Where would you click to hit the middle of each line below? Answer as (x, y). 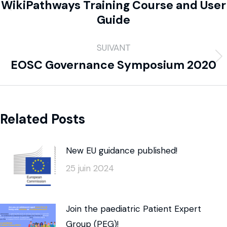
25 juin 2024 (90, 168)
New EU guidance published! (122, 151)
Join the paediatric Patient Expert (134, 209)
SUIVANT (113, 48)
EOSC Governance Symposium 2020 (113, 65)
